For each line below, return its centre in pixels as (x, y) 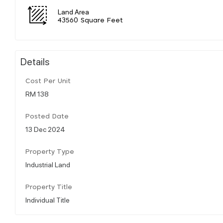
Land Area (73, 11)
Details (35, 61)
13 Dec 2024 (45, 129)
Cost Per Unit (48, 81)
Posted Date (47, 116)
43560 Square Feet (90, 20)
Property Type (50, 152)
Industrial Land (48, 164)
